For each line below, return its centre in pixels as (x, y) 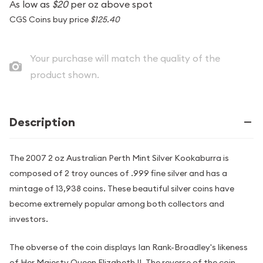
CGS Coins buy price (50, 19)
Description (42, 122)
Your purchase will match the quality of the (125, 58)
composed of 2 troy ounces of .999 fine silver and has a (118, 173)
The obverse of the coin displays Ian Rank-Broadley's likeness (129, 247)
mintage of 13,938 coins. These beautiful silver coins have (122, 188)
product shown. (64, 75)
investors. (29, 219)
